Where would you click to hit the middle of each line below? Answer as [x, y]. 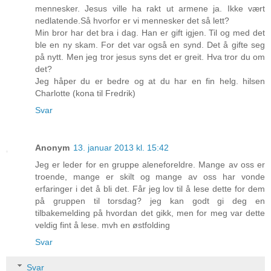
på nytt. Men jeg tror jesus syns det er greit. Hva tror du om [150, 57]
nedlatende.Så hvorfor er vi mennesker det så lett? [132, 21]
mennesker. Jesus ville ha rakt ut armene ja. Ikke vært [150, 9]
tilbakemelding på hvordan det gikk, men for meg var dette [150, 213]
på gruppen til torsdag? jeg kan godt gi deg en [150, 201]
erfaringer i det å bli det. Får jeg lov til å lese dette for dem [150, 189]
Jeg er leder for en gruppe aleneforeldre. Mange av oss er [150, 165]
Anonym [52, 148]
